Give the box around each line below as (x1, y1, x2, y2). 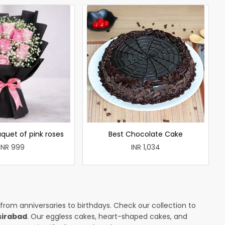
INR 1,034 (131, 142, 160, 152)
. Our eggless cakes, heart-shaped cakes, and (27, 211, 187, 221)
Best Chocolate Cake (108, 129, 183, 139)
